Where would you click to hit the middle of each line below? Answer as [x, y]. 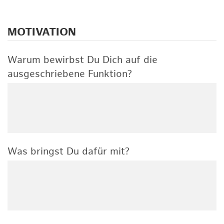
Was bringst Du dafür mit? [68, 151]
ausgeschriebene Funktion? [70, 74]
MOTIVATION [42, 32]
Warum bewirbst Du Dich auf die [82, 60]
